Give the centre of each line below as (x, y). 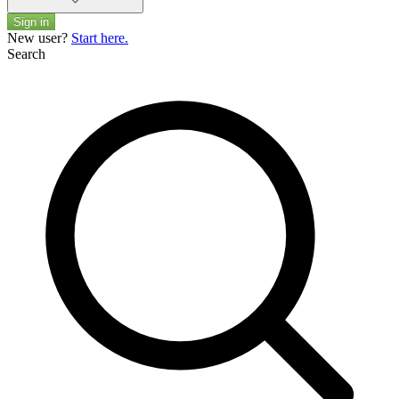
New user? (39, 37)
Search (26, 53)
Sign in (31, 21)
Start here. (100, 37)
